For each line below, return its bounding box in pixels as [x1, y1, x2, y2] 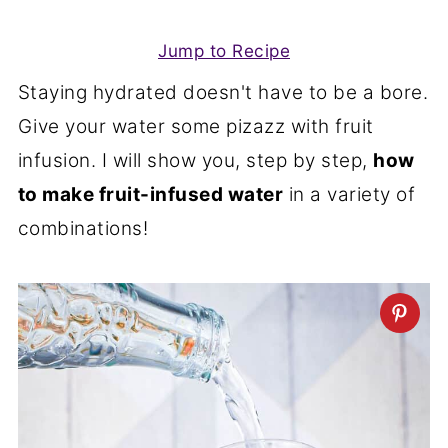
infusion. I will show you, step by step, [17, 149, 374, 172]
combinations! [17, 217, 149, 240]
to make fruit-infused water [17, 183, 284, 206]
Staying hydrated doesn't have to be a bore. [17, 81, 429, 104]
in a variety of [283, 183, 416, 206]
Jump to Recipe [158, 40, 290, 61]
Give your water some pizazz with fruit [17, 115, 374, 138]
